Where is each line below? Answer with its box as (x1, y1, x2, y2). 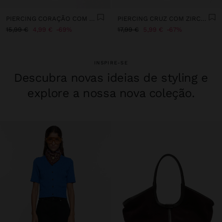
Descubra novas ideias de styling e (14, 71, 208, 85)
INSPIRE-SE (94, 60, 128, 66)
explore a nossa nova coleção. (27, 86, 195, 101)
